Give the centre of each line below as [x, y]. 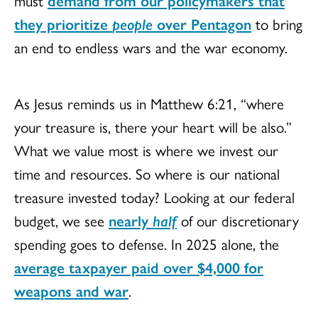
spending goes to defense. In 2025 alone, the [147, 244]
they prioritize [63, 24]
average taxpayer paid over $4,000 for [139, 267]
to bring [277, 24]
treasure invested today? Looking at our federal [154, 197]
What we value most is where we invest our [146, 150]
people [132, 24]
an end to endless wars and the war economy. [151, 47]
